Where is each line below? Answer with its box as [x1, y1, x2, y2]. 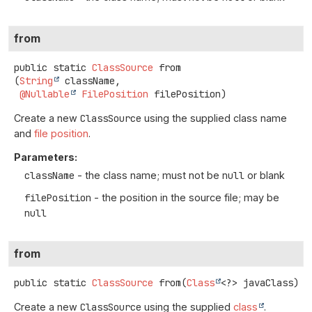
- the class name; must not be [75, 169, 222, 181]
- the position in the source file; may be [91, 191, 279, 203]
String [19, 74, 53, 87]
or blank [244, 169, 285, 181]
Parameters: [14, 150, 77, 163]
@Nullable [19, 87, 70, 100]
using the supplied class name [141, 111, 287, 124]
